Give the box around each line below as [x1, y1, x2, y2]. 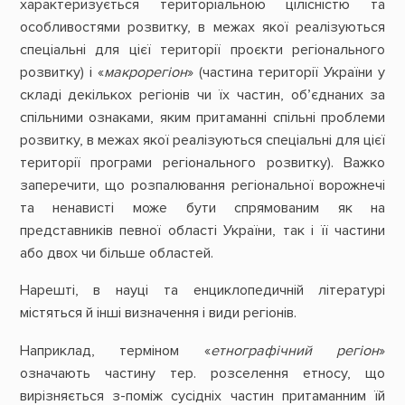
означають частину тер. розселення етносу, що [19, 363, 386, 382]
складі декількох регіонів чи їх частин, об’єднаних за [19, 86, 386, 105]
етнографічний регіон [210, 341, 380, 360]
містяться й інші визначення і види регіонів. [19, 304, 297, 323]
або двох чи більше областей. [19, 244, 213, 263]
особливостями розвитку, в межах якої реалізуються [19, 18, 386, 37]
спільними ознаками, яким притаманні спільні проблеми [19, 108, 386, 127]
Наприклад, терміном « [19, 341, 211, 360]
